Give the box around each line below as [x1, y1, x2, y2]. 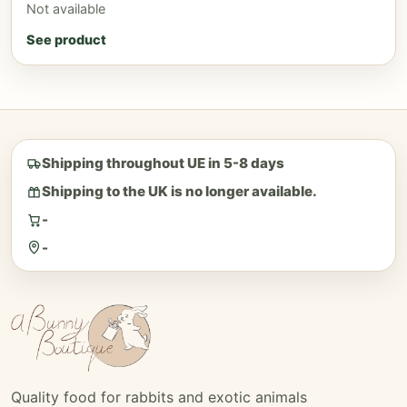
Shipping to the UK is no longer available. [42, 182, 318, 200]
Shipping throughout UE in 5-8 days [42, 154, 285, 172]
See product [26, 31, 106, 47]
